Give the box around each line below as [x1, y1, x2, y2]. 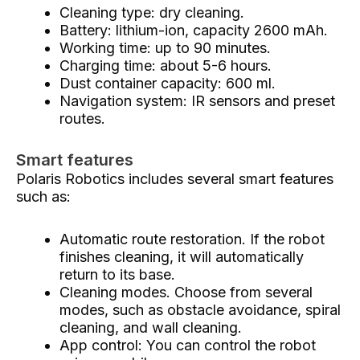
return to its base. [59, 266, 175, 283]
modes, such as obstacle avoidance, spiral [59, 301, 341, 318]
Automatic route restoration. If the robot [59, 231, 325, 247]
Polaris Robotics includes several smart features [16, 170, 333, 187]
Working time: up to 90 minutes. [59, 39, 271, 56]
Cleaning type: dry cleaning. [59, 3, 244, 21]
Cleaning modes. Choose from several [59, 284, 313, 301]
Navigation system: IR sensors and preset [59, 92, 335, 109]
